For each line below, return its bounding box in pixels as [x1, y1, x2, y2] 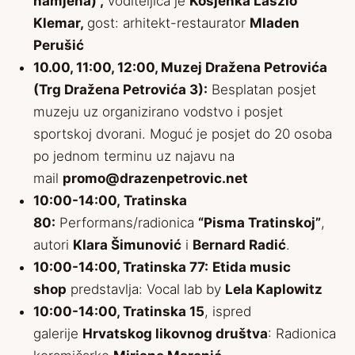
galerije [33, 326, 82, 342]
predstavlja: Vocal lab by [67, 281, 225, 297]
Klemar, [33, 15, 87, 31]
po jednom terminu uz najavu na [33, 148, 235, 164]
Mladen [250, 15, 300, 31]
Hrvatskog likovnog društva [82, 326, 268, 342]
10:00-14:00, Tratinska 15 [33, 303, 204, 319]
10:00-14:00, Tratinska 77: [33, 259, 208, 275]
